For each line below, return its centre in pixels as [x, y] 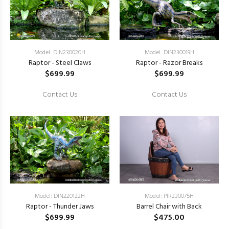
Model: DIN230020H [60, 53]
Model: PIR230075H [169, 197]
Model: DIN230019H [169, 53]
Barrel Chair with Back [169, 207]
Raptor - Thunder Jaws [60, 207]
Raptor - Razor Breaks [169, 63]
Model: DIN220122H [60, 197]
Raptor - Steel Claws [60, 63]
